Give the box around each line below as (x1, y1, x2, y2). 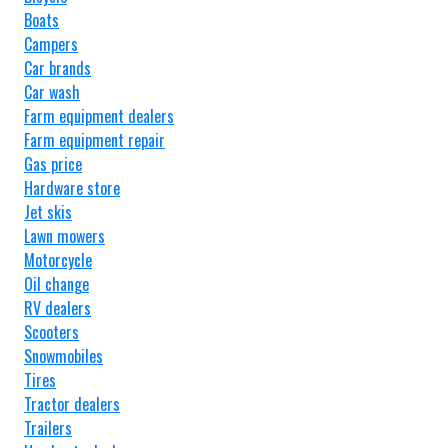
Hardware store (24, 175, 120, 200)
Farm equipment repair (24, 127, 165, 152)
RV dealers (24, 295, 91, 320)
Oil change (24, 271, 89, 296)
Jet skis (24, 199, 72, 224)
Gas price (24, 151, 82, 176)
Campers (24, 31, 78, 56)
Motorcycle (24, 247, 92, 272)
